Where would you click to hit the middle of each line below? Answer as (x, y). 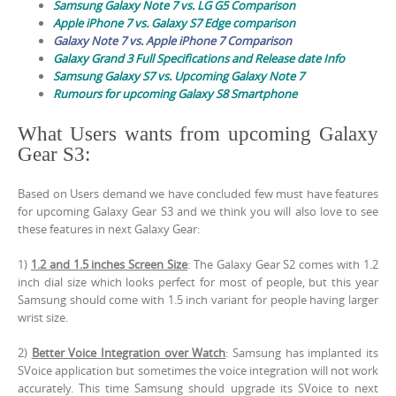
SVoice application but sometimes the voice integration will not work (198, 370)
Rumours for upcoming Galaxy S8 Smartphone (175, 93)
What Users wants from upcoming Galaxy (198, 133)
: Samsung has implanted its (302, 352)
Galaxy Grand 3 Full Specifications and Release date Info (199, 58)
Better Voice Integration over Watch (129, 352)
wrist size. (43, 317)
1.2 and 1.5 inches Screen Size (109, 264)
